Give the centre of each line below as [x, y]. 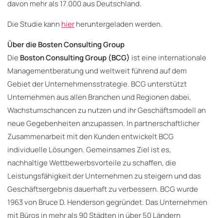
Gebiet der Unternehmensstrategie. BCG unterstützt [97, 84]
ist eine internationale [168, 57]
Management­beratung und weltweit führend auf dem [97, 71]
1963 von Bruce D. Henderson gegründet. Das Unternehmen [107, 202]
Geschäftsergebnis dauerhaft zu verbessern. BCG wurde [103, 189]
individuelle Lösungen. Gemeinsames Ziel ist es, [89, 149]
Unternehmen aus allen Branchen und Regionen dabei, [99, 97]
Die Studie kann [34, 24]
